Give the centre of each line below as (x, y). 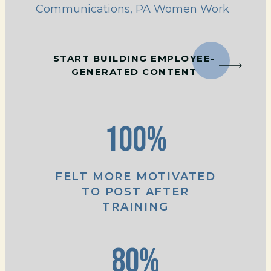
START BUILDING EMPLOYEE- (134, 59)
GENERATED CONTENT (134, 72)
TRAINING (135, 207)
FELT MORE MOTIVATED (135, 176)
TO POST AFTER (135, 191)
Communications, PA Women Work (132, 9)
